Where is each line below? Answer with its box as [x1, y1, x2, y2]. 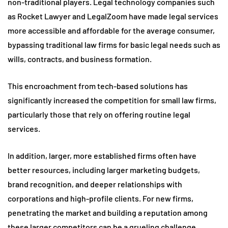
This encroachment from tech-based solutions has [8, 81, 188, 91]
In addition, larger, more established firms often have [8, 151, 196, 161]
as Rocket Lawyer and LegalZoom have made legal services [8, 11, 218, 21]
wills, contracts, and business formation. [8, 54, 152, 64]
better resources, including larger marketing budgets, [8, 165, 200, 175]
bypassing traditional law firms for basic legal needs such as [8, 40, 220, 50]
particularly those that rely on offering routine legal [8, 109, 190, 120]
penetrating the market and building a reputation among [8, 208, 208, 218]
